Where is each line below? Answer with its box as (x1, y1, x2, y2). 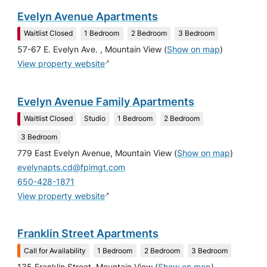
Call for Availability (24, 246, 86, 255)
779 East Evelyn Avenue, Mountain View (17, 148, 172, 158)
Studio (84, 114, 106, 123)
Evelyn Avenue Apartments (17, 10, 159, 23)
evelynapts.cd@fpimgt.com (17, 162, 126, 172)
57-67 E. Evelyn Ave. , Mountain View (17, 45, 162, 55)
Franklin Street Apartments (17, 227, 159, 240)
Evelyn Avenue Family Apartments (17, 95, 195, 108)
